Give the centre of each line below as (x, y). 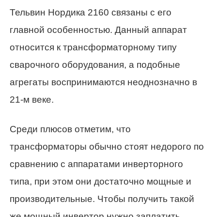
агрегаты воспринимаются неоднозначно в (103, 82)
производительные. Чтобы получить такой (102, 199)
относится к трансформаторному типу (93, 47)
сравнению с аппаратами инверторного (96, 164)
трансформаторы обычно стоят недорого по (107, 146)
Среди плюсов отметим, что (70, 129)
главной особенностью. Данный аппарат (98, 30)
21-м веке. (32, 99)
